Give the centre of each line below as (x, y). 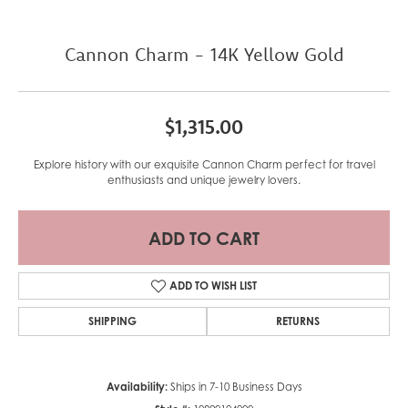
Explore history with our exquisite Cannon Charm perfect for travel (204, 165)
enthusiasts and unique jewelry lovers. (204, 181)
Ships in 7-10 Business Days (236, 388)
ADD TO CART (204, 238)
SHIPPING (112, 321)
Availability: (137, 388)
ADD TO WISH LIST (214, 286)
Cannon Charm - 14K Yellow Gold (204, 55)
